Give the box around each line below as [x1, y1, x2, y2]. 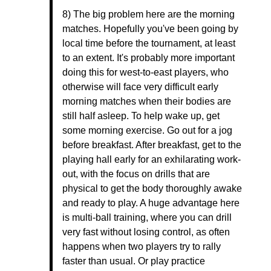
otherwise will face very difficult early [62, 82, 218, 92]
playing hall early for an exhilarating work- [62, 154, 241, 165]
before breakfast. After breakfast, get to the [62, 140, 241, 150]
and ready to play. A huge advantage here [62, 198, 240, 208]
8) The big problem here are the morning [62, 9, 235, 19]
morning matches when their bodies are [62, 96, 231, 106]
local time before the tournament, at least [62, 38, 235, 48]
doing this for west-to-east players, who [62, 67, 229, 77]
